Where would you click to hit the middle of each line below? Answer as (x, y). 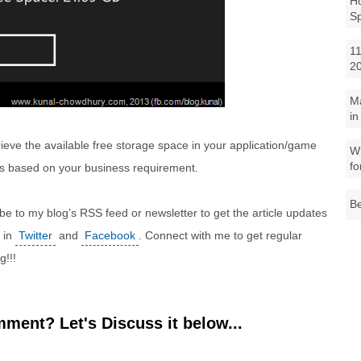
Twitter (35, 235)
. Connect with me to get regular (220, 235)
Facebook (110, 235)
